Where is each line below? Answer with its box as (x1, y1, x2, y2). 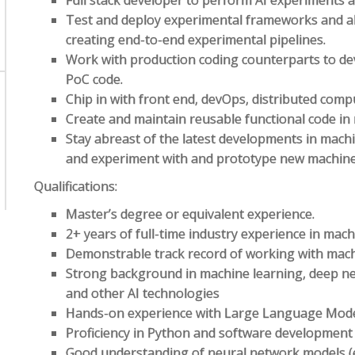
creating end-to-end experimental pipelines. (66, 31, 326, 48)
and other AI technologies (66, 284, 220, 302)
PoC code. (66, 71, 124, 88)
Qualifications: (34, 177, 118, 195)
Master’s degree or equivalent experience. (66, 205, 315, 223)
